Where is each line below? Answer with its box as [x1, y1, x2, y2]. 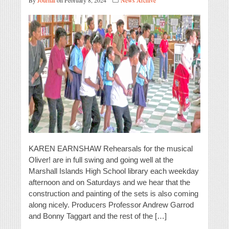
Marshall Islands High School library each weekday [29, 167, 199, 176]
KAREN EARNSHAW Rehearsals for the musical [29, 144, 193, 153]
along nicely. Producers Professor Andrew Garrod [29, 200, 194, 210]
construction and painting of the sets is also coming [29, 189, 198, 198]
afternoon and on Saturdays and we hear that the [29, 178, 190, 187]
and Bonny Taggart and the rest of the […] [29, 212, 167, 221]
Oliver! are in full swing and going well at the [29, 155, 173, 165]
